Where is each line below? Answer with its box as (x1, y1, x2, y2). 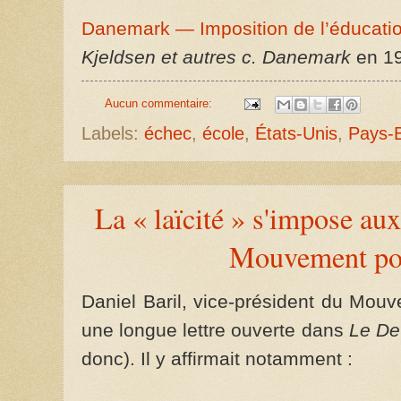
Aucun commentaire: (104, 97, 216, 111)
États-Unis (255, 124, 337, 144)
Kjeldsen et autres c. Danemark (81, 46, 356, 68)
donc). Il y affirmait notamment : (81, 347, 353, 370)
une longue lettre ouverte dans (81, 319, 349, 341)
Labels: (81, 124, 144, 144)
